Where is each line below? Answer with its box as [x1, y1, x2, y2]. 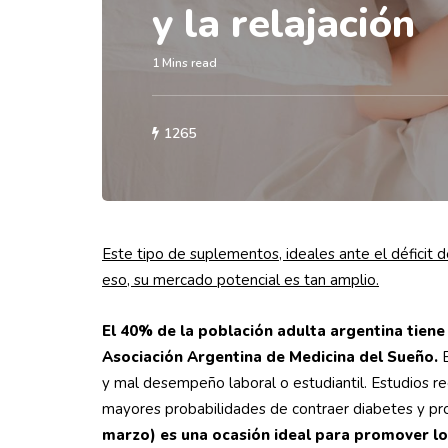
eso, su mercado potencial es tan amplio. [102, 270, 379, 290]
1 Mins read [152, 55, 217, 71]
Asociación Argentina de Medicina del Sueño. [102, 347, 438, 367]
